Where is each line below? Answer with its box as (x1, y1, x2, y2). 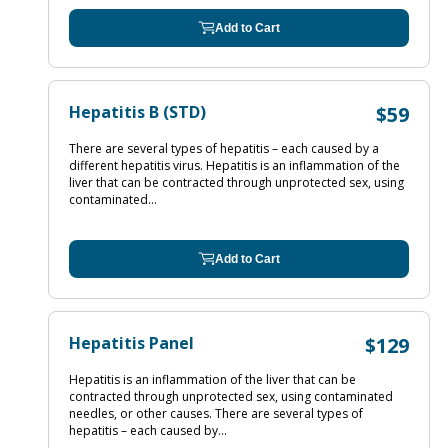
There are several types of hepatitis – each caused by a (69, 140, 379, 157)
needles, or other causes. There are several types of (69, 405, 363, 422)
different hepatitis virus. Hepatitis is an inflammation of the (69, 157, 400, 174)
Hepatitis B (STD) (69, 101, 206, 123)
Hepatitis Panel (69, 332, 194, 354)
